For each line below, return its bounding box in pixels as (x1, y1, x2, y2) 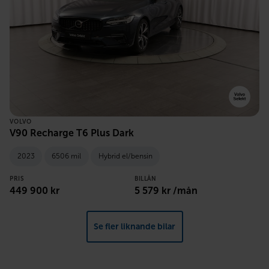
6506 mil (52, 152, 81, 161)
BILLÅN (134, 175, 156, 183)
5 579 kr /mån (134, 184, 198, 196)
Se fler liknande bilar (94, 221, 175, 232)
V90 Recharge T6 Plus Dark (10, 127, 134, 139)
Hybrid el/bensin (98, 152, 153, 161)
